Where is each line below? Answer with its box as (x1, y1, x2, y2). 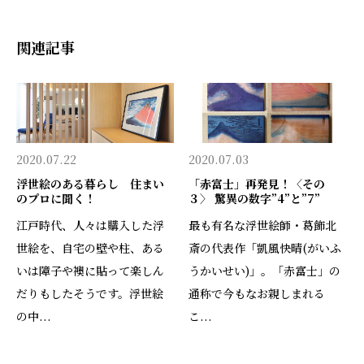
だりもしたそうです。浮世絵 (16, 284, 163, 301)
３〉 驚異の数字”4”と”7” (188, 189, 321, 206)
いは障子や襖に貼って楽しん (16, 262, 164, 279)
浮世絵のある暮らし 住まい (16, 175, 164, 192)
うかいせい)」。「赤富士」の (188, 262, 341, 279)
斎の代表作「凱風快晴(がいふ (188, 239, 342, 256)
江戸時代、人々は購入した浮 (16, 216, 164, 233)
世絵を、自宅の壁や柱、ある (16, 239, 164, 256)
